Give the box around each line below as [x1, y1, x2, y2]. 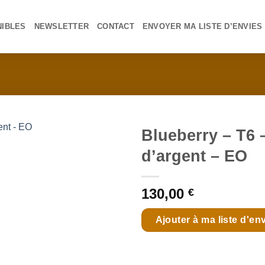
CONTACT [97, 22, 134, 31]
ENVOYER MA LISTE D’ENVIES [142, 22, 263, 31]
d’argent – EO [141, 147, 247, 166]
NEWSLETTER [34, 22, 89, 31]
